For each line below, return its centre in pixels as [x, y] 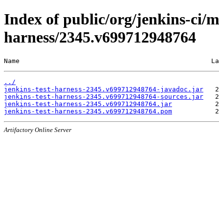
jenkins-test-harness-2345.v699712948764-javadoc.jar [104, 89]
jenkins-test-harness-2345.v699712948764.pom [88, 111]
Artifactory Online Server [38, 130]
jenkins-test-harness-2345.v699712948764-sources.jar [104, 96]
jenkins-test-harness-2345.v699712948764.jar [88, 104]
